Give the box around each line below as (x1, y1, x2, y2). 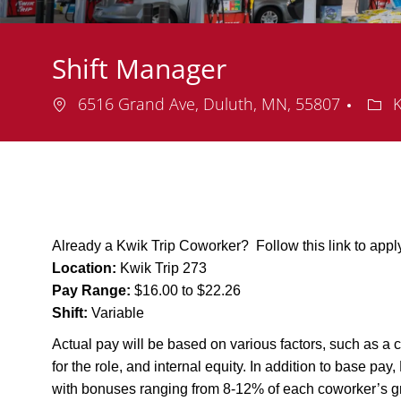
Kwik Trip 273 (116, 260, 210, 277)
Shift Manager (52, 50, 226, 88)
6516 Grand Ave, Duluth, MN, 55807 (73, 93, 345, 115)
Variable (88, 305, 144, 321)
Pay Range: (52, 283, 131, 299)
